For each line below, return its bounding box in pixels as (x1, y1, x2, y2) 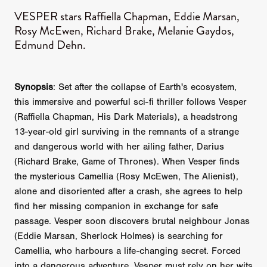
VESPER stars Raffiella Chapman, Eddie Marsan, (14, 7, 240, 25)
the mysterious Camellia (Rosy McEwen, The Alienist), (14, 171, 238, 182)
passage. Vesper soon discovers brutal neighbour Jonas (14, 216, 250, 227)
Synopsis (14, 82, 53, 93)
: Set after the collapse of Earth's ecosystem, (53, 82, 237, 93)
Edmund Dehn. (14, 36, 86, 54)
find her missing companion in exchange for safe (14, 201, 218, 212)
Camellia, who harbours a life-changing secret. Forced (14, 246, 241, 257)
